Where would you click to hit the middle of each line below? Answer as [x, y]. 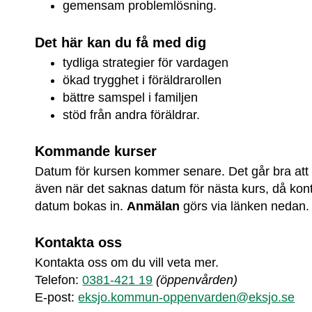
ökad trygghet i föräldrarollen [142, 80]
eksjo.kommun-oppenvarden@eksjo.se [187, 298]
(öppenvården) [195, 280]
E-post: [55, 298]
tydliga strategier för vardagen [146, 62]
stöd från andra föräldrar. [132, 115]
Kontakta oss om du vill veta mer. [127, 263]
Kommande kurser [98, 151]
